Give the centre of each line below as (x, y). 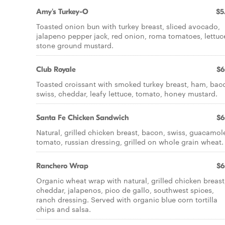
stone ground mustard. (75, 45)
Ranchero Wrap (62, 166)
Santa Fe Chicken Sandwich (82, 118)
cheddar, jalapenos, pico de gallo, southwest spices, (125, 190)
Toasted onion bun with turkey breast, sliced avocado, (128, 26)
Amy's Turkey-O (62, 12)
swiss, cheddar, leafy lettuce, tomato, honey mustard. (127, 93)
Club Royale (56, 69)
